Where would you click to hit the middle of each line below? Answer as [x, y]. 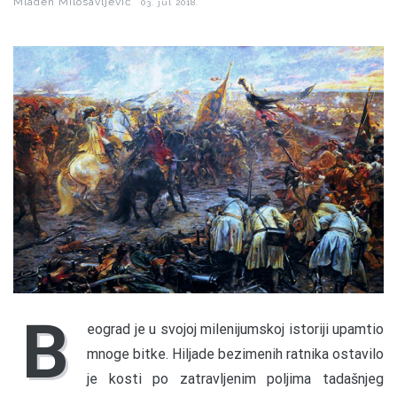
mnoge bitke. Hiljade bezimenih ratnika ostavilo [235, 354]
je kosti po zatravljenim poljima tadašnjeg [235, 378]
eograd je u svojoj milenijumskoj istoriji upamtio [235, 329]
